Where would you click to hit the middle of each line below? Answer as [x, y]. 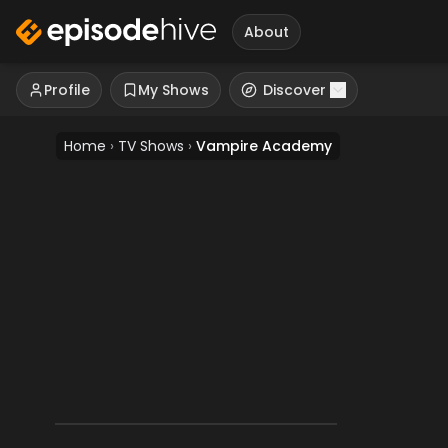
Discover [294, 90]
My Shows [173, 90]
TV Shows [151, 146]
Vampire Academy [264, 146]
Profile [67, 90]
